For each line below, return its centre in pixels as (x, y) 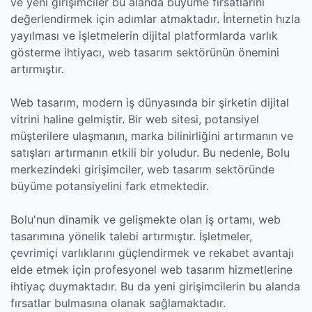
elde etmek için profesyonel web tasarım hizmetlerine (151, 270)
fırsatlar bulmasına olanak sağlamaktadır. (118, 303)
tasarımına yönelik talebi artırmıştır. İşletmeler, (131, 236)
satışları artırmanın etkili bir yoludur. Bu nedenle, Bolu (150, 153)
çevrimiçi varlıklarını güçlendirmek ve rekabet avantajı (152, 253)
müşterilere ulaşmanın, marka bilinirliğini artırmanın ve (152, 136)
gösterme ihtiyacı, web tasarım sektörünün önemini (145, 52)
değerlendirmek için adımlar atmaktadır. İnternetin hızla (155, 19)
